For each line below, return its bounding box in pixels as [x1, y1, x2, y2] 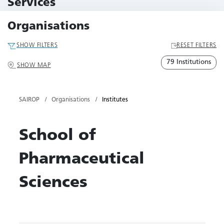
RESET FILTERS [176, 42, 216, 48]
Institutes [101, 97, 128, 103]
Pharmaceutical [18, 151, 144, 167]
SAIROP [18, 97, 39, 103]
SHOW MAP [17, 62, 51, 68]
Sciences [18, 175, 87, 191]
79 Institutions [166, 59, 211, 65]
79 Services [13, 13, 43, 19]
